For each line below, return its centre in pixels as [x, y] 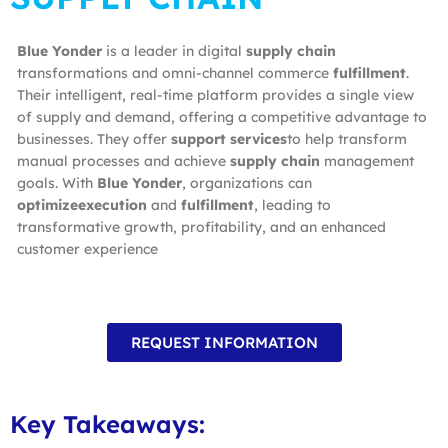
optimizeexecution [82, 204]
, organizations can [247, 182]
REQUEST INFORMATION [224, 342]
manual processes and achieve [123, 160]
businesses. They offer [94, 138]
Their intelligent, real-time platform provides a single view [215, 94]
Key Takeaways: [107, 423]
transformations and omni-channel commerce [175, 72]
